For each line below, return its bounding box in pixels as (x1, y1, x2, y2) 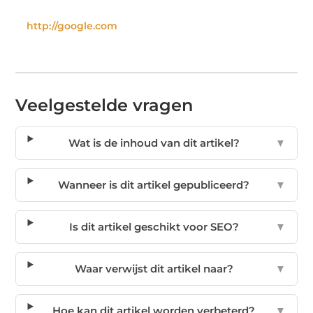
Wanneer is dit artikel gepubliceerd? (58, 177, 250, 191)
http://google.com (27, 20, 118, 31)
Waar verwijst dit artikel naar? (74, 261, 233, 275)
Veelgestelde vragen (15, 94, 194, 115)
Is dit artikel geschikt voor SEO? (68, 219, 239, 233)
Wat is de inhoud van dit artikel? (68, 136, 240, 150)
